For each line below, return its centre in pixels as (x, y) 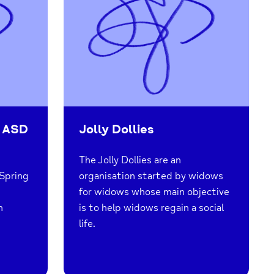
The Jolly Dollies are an (130, 160)
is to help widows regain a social (152, 208)
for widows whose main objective (154, 192)
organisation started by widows (151, 176)
